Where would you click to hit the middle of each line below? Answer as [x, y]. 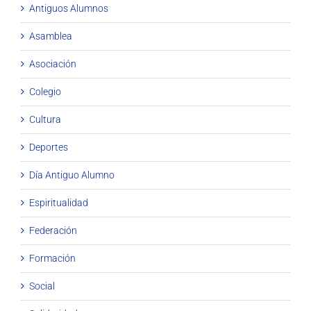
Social [42, 286]
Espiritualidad [59, 202]
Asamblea [51, 36]
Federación [53, 230]
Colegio [45, 91]
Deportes [49, 147]
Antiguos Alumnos [69, 8]
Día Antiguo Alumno [72, 175]
